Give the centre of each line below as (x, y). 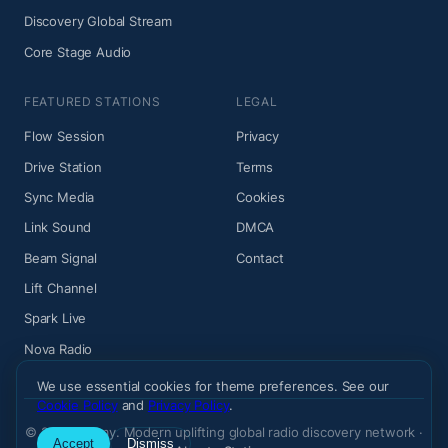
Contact (260, 257)
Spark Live (55, 318)
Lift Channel (60, 288)
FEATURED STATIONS (92, 102)
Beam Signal (61, 257)
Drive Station (63, 166)
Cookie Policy (77, 405)
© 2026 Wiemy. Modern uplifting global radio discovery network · (224, 432)
